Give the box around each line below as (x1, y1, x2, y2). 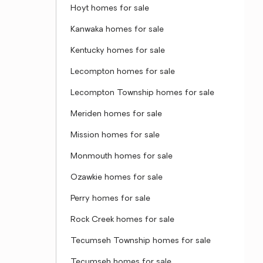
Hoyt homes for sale (70, 4, 149, 13)
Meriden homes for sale (70, 110, 162, 119)
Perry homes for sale (70, 194, 150, 203)
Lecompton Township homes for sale (70, 89, 214, 97)
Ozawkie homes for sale (70, 173, 163, 182)
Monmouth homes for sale (70, 152, 173, 161)
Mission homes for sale (70, 131, 160, 140)
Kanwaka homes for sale (70, 25, 164, 34)
